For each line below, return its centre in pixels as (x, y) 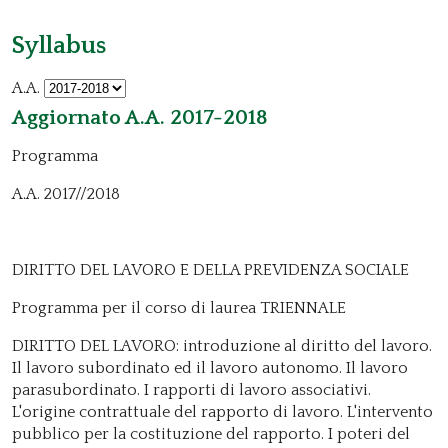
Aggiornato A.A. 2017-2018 (140, 118)
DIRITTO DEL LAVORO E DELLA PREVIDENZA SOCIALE (210, 270)
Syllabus (59, 46)
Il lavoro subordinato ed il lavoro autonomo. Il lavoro (210, 368)
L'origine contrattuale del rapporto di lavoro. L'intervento (222, 412)
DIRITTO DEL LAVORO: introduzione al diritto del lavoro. (222, 346)
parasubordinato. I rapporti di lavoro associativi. (191, 390)
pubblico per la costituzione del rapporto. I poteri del (211, 434)
